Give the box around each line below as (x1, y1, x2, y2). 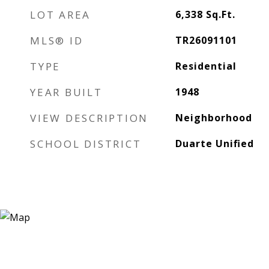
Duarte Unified (175, 137, 254, 150)
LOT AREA (30, 8, 91, 22)
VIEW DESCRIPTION (30, 111, 148, 125)
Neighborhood (175, 111, 252, 124)
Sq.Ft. (205, 8, 235, 21)
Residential (175, 59, 237, 73)
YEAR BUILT (30, 85, 103, 99)
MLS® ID (30, 34, 83, 47)
